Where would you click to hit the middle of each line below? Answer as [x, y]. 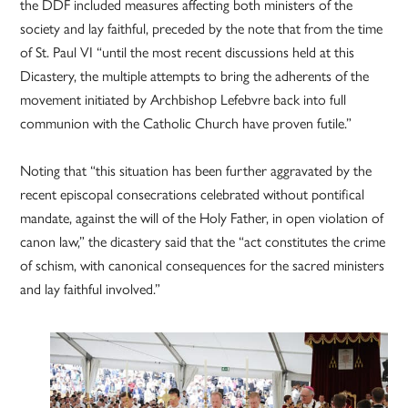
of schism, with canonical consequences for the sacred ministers [203, 266]
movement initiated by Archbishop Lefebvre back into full [184, 100]
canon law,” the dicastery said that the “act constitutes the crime [203, 242]
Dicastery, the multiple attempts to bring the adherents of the [195, 76]
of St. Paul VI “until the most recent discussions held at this [188, 53]
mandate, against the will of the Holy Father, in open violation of [202, 219]
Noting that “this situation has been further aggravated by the [196, 171]
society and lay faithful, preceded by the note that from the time [202, 29]
